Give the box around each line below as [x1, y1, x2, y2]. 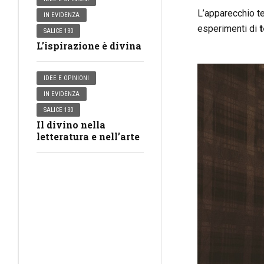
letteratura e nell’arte [37, 130, 140, 143]
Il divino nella [37, 118, 105, 131]
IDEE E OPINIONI [44, 74, 90, 82]
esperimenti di [197, 23, 259, 35]
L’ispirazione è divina [37, 39, 141, 52]
